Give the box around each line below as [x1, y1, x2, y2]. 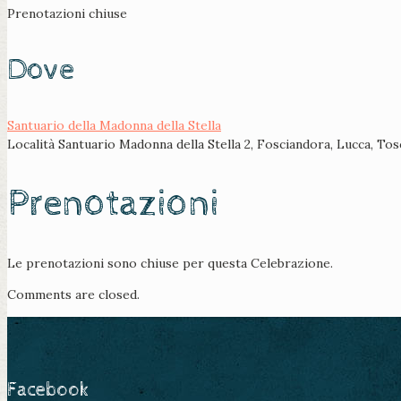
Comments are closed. [7, 286, 140, 303]
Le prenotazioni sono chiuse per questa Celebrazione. [7, 255, 333, 272]
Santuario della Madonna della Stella [7, 117, 221, 134]
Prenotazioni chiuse [7, 5, 127, 22]
